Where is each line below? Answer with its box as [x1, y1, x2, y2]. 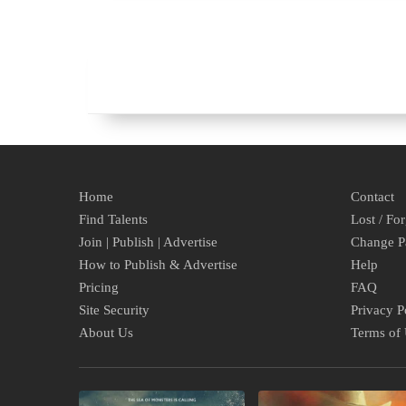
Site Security [79, 303, 150, 317]
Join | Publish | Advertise [79, 235, 217, 249]
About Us [79, 325, 133, 340]
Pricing [79, 280, 119, 295]
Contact [351, 189, 394, 204]
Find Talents [79, 212, 148, 227]
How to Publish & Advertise [79, 257, 237, 272]
